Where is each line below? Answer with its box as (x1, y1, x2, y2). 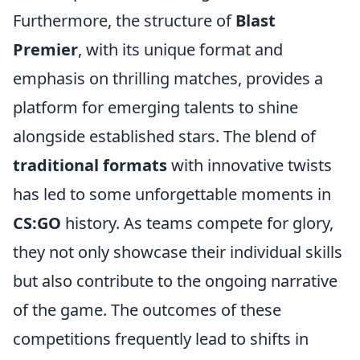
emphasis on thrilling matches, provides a (13, 67, 323, 89)
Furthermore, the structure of (13, 10, 235, 31)
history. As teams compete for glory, (61, 212, 333, 234)
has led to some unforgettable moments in (13, 183, 331, 205)
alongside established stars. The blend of (13, 125, 316, 147)
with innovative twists (167, 154, 332, 176)
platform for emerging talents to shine (13, 96, 298, 118)
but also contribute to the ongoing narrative (13, 270, 337, 292)
